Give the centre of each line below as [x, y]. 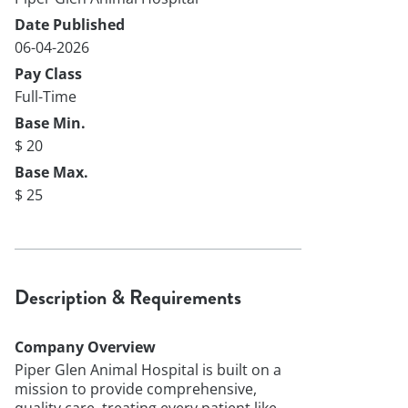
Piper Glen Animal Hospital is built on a [148, 370]
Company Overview [85, 347]
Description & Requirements [128, 297]
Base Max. [51, 172]
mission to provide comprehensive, [136, 389]
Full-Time [46, 96]
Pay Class [48, 73]
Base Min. [50, 122]
